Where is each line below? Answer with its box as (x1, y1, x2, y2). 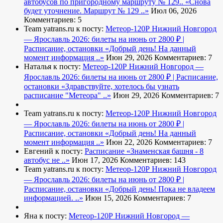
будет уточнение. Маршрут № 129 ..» (24, 6, 149, 15)
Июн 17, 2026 (72, 156, 118, 165)
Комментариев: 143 (120, 156, 186, 165)
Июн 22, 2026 (106, 138, 152, 147)
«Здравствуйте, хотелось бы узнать (61, 82, 179, 91)
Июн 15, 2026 (85, 194, 131, 203)
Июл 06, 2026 (151, 6, 197, 15)
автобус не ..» (24, 156, 70, 165)
